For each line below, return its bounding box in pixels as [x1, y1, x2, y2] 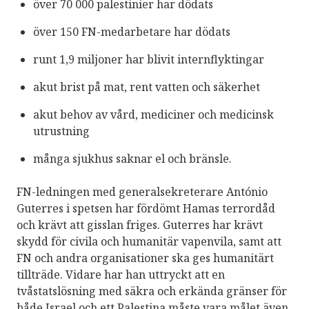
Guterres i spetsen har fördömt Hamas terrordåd [17, 200, 275, 216]
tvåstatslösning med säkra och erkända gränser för [17, 283, 287, 299]
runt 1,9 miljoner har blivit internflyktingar [33, 51, 264, 67]
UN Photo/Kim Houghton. [33, 192, 148, 206]
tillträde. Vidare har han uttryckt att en [17, 266, 225, 282]
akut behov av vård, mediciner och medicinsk [33, 106, 274, 122]
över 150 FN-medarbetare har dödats [33, 23, 230, 39]
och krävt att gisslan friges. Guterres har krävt [17, 217, 263, 232]
